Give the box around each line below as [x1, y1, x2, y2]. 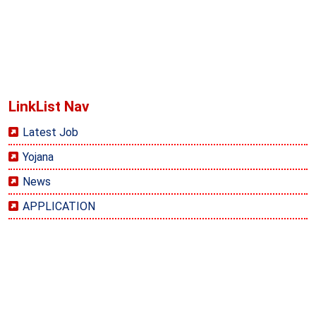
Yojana [23, 150, 54, 164]
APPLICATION [23, 199, 95, 213]
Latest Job [23, 125, 78, 139]
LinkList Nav [8, 98, 90, 116]
